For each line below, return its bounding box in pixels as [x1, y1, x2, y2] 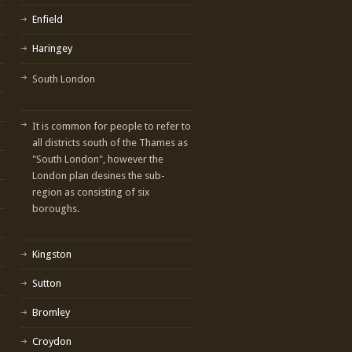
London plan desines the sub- [32, 169, 165, 181]
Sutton [32, 277, 61, 289]
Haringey [32, 42, 72, 54]
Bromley [32, 306, 70, 318]
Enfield [32, 13, 63, 25]
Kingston [32, 247, 71, 260]
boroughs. [32, 202, 79, 214]
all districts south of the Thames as [32, 136, 188, 148]
